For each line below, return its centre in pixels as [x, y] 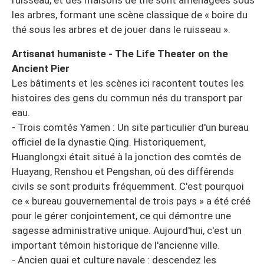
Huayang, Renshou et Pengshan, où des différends [123, 171]
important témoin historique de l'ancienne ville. [116, 245]
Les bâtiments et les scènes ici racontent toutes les [128, 83]
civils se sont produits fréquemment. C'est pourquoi [128, 186]
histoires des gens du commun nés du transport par [127, 98]
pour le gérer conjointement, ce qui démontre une [121, 215]
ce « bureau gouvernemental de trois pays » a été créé [131, 201]
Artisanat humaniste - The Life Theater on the [120, 53]
